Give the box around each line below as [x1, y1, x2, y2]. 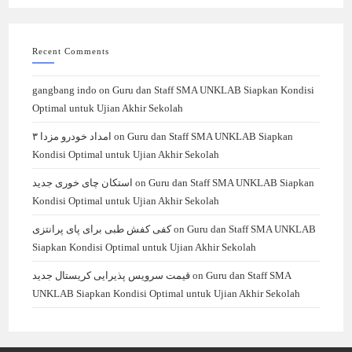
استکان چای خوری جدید [32, 176, 134, 189]
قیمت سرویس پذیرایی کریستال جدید [32, 269, 191, 281]
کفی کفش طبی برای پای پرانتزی [32, 222, 172, 235]
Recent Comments [32, 46, 110, 56]
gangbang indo [32, 83, 97, 96]
